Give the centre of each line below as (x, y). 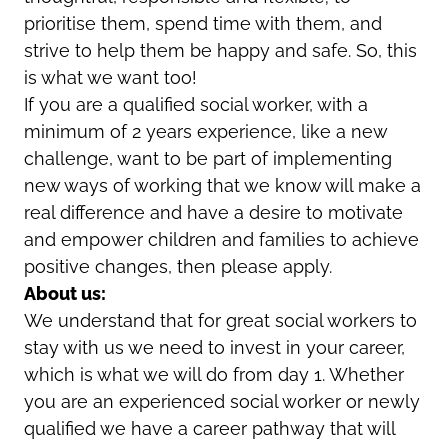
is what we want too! (110, 77)
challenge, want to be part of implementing (208, 158)
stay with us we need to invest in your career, (214, 347)
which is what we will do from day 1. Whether (214, 374)
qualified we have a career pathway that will (209, 428)
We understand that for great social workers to (220, 320)
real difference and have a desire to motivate (213, 212)
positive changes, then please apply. (178, 266)
